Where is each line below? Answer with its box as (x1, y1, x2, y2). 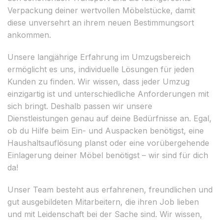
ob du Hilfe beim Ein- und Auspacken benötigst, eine (7, 125, 204, 136)
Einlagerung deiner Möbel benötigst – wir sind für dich (7, 150, 208, 160)
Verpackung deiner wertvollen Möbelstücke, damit (7, 5, 195, 15)
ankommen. (7, 29, 51, 40)
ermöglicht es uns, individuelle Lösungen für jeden (7, 64, 194, 74)
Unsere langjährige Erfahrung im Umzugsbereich (7, 52, 191, 62)
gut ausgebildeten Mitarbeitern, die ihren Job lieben (7, 196, 199, 207)
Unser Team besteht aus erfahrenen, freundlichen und (7, 184, 213, 194)
